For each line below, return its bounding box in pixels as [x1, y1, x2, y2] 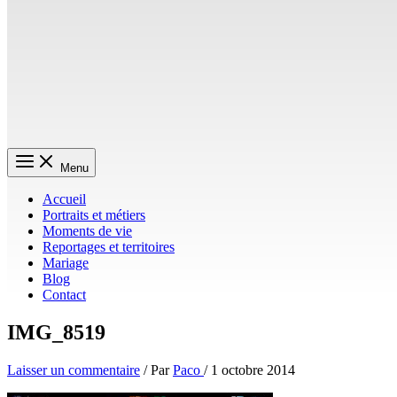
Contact [43, 287, 86, 302]
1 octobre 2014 [211, 362, 295, 378]
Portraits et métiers [43, 207, 145, 222]
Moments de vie [43, 223, 132, 238]
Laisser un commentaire [7, 362, 140, 378]
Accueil [43, 191, 86, 206]
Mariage [43, 255, 89, 270]
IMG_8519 [7, 320, 105, 344]
